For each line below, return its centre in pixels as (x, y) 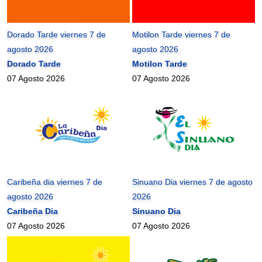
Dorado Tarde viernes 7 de (57, 35)
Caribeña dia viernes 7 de (55, 182)
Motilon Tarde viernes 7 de (182, 35)
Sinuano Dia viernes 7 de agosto (193, 182)
